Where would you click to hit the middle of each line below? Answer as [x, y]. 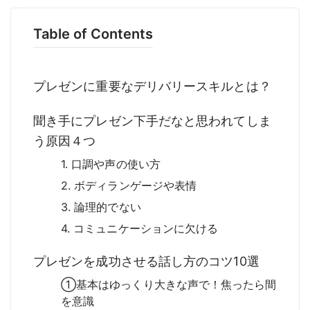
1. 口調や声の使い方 [111, 164]
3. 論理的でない [101, 207]
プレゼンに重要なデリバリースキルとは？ [152, 86]
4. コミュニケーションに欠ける [140, 228]
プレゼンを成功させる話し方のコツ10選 [146, 261]
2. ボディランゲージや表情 [129, 185]
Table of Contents [93, 34]
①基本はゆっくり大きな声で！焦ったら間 [169, 284]
